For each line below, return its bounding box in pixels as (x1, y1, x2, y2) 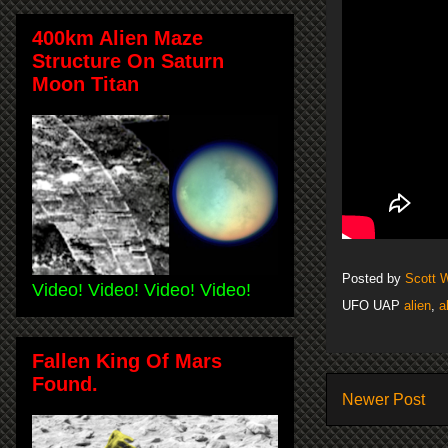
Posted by (342, 270, 405, 286)
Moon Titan (32, 72, 139, 95)
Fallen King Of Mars (32, 349, 222, 372)
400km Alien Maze (32, 26, 203, 49)
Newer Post (342, 390, 425, 408)
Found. (32, 372, 98, 395)
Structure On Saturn (32, 49, 224, 72)
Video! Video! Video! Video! (32, 279, 251, 300)
